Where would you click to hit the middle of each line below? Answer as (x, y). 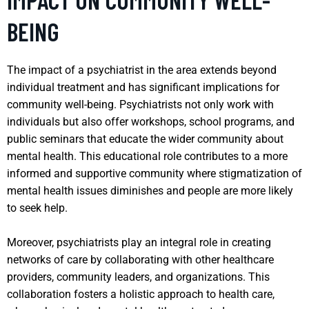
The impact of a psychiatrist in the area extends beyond (142, 70)
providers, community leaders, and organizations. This (138, 277)
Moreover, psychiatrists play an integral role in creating (139, 242)
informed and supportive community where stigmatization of (154, 173)
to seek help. (37, 208)
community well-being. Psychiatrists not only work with (140, 104)
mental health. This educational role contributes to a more (147, 156)
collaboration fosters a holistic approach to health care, (141, 294)
